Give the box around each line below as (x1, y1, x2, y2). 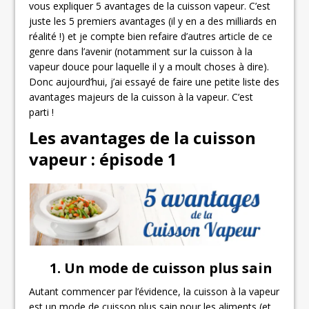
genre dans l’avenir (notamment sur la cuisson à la (29, 45, 253, 59)
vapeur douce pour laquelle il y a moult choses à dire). (29, 60, 270, 74)
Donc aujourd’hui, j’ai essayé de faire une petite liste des (29, 75, 280, 89)
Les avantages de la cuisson (29, 126, 257, 150)
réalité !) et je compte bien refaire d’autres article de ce (29, 30, 273, 43)
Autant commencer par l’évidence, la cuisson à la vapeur (29, 285, 280, 299)
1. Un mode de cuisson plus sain (50, 259, 273, 278)
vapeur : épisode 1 (29, 148, 178, 171)
